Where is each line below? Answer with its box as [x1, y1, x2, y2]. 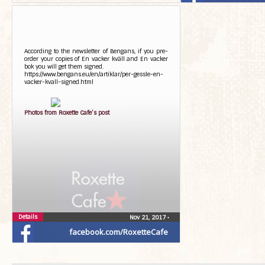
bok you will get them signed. [24, 63, 104, 70]
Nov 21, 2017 [130, 214, 167, 221]
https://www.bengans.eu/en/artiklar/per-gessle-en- [24, 70, 163, 78]
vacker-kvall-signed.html [24, 78, 93, 86]
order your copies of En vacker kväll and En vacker [24, 55, 168, 63]
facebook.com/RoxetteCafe [69, 227, 168, 237]
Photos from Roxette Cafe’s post [24, 109, 109, 117]
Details [18, 213, 37, 221]
